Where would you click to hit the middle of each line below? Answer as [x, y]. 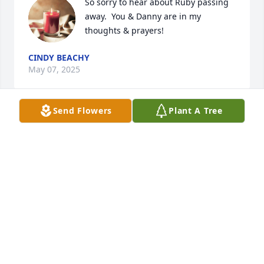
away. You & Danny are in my [143, 16]
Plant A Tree [196, 110]
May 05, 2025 [54, 127]
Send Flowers [82, 110]
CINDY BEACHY [59, 58]
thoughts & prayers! [124, 31]
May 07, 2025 [54, 70]
